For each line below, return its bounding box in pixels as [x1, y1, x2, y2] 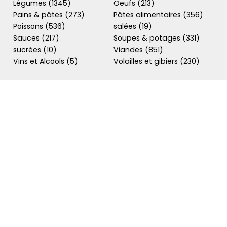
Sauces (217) [13, 33, 59, 43]
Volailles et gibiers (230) [113, 56, 200, 66]
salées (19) [113, 21, 153, 31]
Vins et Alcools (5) [13, 56, 78, 66]
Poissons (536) [13, 21, 65, 31]
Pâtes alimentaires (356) [113, 10, 204, 20]
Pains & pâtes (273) [13, 10, 85, 20]
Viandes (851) [113, 45, 164, 55]
